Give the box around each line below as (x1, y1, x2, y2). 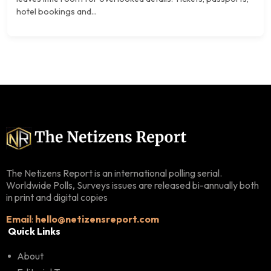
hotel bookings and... (16, 6, 97, 18)
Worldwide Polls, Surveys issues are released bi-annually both (6, 178, 259, 191)
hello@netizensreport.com (35, 212, 159, 225)
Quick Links (8, 224, 60, 237)
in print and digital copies (6, 191, 108, 203)
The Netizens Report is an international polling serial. (6, 166, 222, 179)
